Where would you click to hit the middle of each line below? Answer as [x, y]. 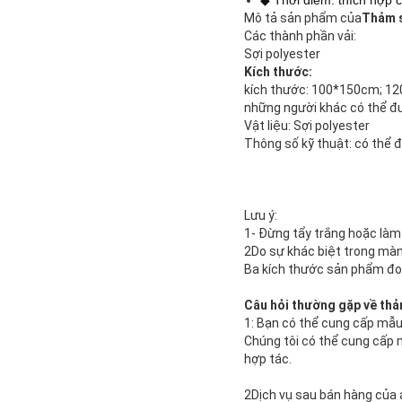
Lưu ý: [261, 216]
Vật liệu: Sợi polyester [307, 126]
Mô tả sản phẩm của [303, 18]
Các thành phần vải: [300, 36]
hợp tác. [268, 359]
